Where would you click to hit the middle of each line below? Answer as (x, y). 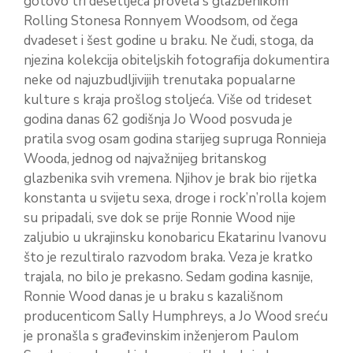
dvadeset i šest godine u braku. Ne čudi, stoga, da (169, 41)
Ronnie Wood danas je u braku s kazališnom (153, 297)
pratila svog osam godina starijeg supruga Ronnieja (175, 139)
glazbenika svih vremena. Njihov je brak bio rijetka (170, 178)
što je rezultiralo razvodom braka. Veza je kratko (168, 257)
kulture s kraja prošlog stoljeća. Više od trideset (168, 100)
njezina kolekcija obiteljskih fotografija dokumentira (176, 60)
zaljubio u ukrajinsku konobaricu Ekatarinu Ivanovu (175, 238)
